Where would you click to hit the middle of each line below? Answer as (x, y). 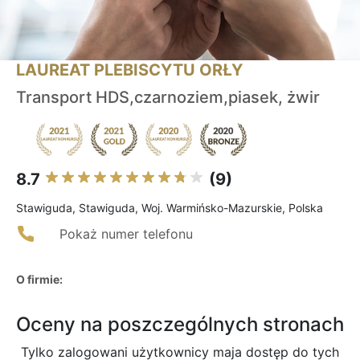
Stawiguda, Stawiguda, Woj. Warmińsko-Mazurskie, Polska (170, 208)
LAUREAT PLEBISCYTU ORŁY (129, 70)
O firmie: (39, 280)
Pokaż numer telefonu (126, 234)
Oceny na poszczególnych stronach (180, 325)
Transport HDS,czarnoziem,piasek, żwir (168, 98)
